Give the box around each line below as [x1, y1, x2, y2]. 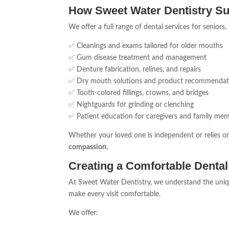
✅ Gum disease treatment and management [68, 54, 207, 62]
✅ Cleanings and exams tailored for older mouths [68, 42, 223, 50]
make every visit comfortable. [68, 191, 161, 198]
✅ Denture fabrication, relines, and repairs [68, 66, 201, 74]
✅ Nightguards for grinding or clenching [68, 101, 194, 109]
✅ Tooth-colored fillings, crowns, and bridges [68, 89, 209, 97]
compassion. [68, 144, 108, 151]
